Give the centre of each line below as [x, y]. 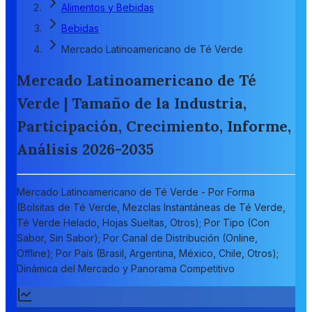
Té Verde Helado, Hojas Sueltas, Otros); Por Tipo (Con [143, 222]
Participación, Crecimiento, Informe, [154, 127]
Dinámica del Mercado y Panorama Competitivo [126, 268]
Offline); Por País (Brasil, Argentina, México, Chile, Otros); [148, 253]
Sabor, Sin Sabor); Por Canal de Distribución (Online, [137, 237]
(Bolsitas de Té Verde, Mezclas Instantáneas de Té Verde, [151, 207]
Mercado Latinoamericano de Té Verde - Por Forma [136, 192]
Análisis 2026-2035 [85, 150]
